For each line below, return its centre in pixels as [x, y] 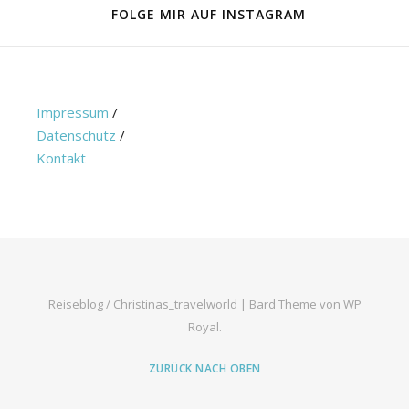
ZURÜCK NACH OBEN [204, 368]
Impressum [73, 112]
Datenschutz [76, 135]
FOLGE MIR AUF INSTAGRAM [209, 14]
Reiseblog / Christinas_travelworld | [148, 304]
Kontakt [61, 158]
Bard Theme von [296, 304]
